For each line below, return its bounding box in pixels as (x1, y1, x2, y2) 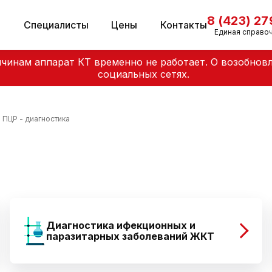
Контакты (160, 19, 207, 31)
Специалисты (23, 19, 89, 31)
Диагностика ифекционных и (46, 219, 195, 231)
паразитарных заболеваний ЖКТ (46, 230, 214, 242)
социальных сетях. (98, 68, 190, 80)
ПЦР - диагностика (2, 114, 70, 124)
